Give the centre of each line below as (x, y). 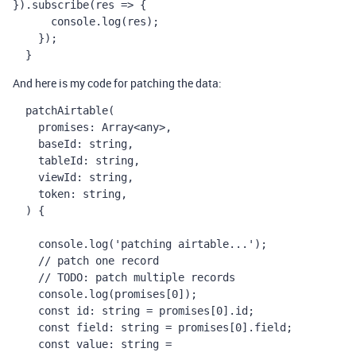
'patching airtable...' (184, 244)
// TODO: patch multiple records (137, 277)
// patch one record (99, 261)
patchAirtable (67, 110)
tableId (60, 161)
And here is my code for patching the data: (117, 83)
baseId (57, 144)
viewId (57, 177)
